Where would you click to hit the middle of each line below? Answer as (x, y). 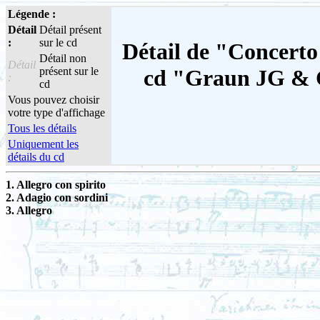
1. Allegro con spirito (56, 185)
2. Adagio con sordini (57, 197)
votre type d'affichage (56, 112)
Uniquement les (43, 144)
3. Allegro (29, 210)
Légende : (32, 14)
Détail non (63, 58)
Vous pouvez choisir (54, 100)
